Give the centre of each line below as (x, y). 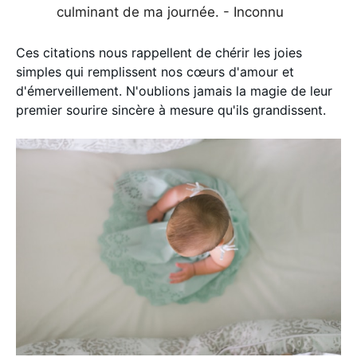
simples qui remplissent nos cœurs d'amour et (155, 71)
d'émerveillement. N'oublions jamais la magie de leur (174, 90)
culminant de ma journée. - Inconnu (170, 12)
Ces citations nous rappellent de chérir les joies (159, 52)
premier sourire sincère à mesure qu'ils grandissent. (171, 110)
